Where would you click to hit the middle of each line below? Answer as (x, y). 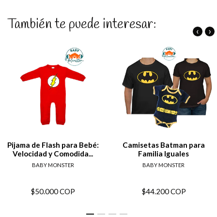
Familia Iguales (164, 154)
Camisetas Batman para (163, 145)
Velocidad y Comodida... (53, 154)
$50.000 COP (53, 192)
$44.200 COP (163, 192)
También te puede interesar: (82, 24)
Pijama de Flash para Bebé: (53, 145)
